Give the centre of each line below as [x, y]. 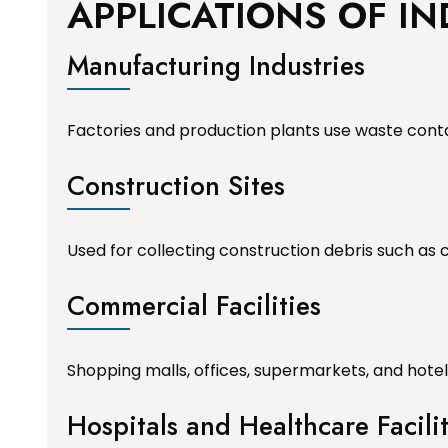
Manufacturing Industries [216, 65]
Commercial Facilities [194, 305]
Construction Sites [176, 185]
